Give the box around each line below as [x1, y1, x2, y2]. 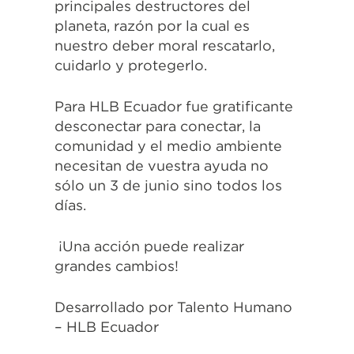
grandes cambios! [55, 258, 179, 275]
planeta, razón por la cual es [55, 17, 250, 35]
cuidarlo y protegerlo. [55, 57, 207, 74]
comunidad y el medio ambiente [55, 137, 282, 155]
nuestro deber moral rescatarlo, [55, 37, 275, 55]
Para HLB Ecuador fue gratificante [55, 98, 293, 115]
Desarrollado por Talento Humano [55, 299, 292, 316]
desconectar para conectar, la [55, 118, 261, 135]
